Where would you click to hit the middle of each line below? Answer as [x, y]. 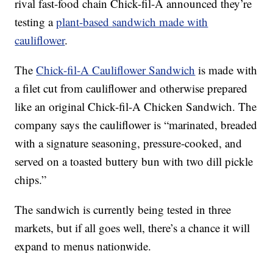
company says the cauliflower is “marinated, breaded [136, 125]
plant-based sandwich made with [132, 22]
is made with [226, 70]
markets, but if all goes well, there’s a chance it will [133, 228]
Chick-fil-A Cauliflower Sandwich [116, 70]
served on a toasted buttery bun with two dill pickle [134, 161]
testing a [36, 22]
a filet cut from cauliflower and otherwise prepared [131, 88]
